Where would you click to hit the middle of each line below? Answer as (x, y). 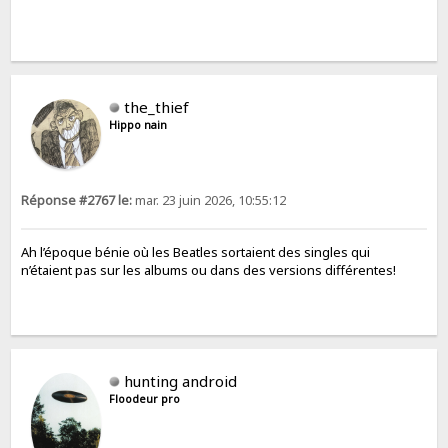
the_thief (157, 107)
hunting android (181, 381)
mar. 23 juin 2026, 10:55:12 (209, 201)
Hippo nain (138, 125)
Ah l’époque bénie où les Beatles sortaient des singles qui (196, 251)
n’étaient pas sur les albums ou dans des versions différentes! (209, 269)
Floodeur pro (145, 399)
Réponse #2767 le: (77, 201)
